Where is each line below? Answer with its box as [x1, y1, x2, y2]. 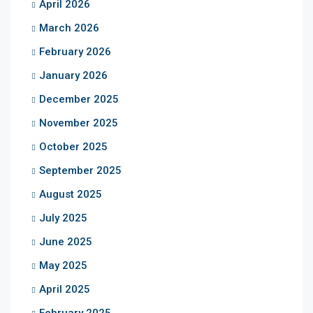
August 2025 [39, 187, 102, 201]
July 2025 [39, 211, 87, 224]
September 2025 [39, 163, 122, 177]
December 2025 [39, 92, 119, 105]
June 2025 [39, 235, 92, 248]
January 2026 [39, 68, 108, 82]
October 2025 [39, 140, 108, 153]
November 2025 [39, 116, 118, 129]
